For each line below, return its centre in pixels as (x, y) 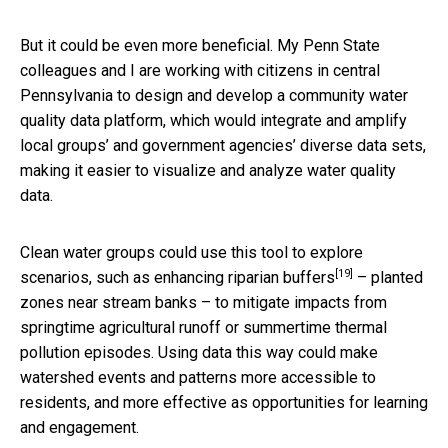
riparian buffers (281, 277)
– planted (388, 277)
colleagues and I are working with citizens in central (200, 70)
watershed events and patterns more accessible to (198, 377)
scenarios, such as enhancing (124, 277)
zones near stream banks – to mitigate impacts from (203, 302)
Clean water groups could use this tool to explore (191, 252)
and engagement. (79, 427)
